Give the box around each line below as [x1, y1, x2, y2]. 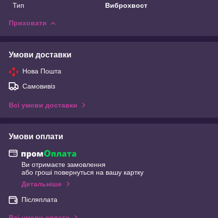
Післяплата [21, 196, 57, 204]
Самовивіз [22, 82, 55, 90]
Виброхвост [105, 1, 148, 9]
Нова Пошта [22, 67, 61, 75]
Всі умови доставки [9, 101, 77, 109]
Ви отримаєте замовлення [21, 161, 106, 169]
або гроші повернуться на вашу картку [21, 168, 144, 177]
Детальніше [21, 180, 62, 188]
